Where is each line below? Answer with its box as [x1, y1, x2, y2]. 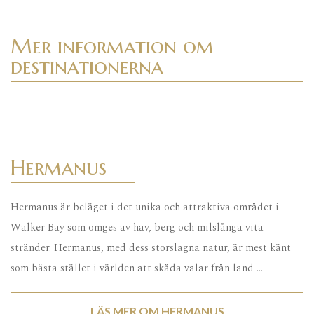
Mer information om [11, 33, 214, 60]
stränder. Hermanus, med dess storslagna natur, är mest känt [11, 240, 291, 257]
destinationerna [11, 53, 163, 80]
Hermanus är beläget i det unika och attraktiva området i [11, 199, 279, 216]
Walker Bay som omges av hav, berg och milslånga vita [11, 219, 264, 236]
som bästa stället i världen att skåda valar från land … [11, 260, 263, 277]
